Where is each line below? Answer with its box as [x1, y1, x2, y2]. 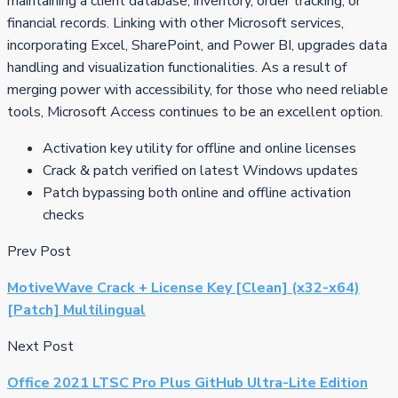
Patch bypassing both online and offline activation [43, 182, 351, 203]
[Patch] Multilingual [7, 299, 146, 320]
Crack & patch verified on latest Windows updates [43, 160, 358, 180]
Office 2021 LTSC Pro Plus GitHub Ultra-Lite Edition [7, 372, 368, 393]
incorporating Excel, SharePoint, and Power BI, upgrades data [7, 35, 387, 55]
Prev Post [7, 241, 71, 261]
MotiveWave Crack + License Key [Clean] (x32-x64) [7, 277, 360, 298]
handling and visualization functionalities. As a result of [7, 57, 346, 77]
